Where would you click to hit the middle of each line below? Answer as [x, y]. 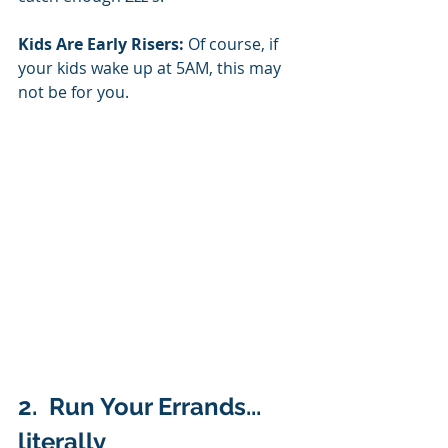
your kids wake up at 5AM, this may [151, 67]
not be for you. [75, 91]
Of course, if [233, 43]
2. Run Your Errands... [142, 407]
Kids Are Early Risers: [101, 43]
